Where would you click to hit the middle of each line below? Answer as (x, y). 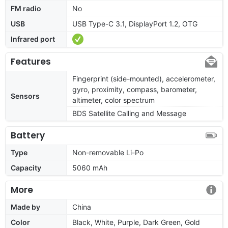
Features (31, 61)
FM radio (26, 8)
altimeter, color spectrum (113, 100)
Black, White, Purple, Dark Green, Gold (136, 222)
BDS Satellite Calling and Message (129, 113)
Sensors (25, 96)
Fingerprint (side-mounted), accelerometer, (144, 78)
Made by (25, 207)
